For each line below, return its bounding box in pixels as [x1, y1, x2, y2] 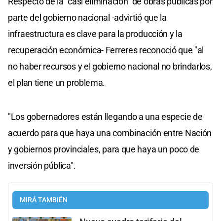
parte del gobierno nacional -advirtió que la [8, 12, 167, 23]
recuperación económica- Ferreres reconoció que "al [8, 45, 204, 56]
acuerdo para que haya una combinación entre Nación [8, 128, 212, 139]
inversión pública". [8, 160, 76, 171]
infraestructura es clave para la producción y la [8, 29, 183, 39]
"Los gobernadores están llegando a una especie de [8, 111, 203, 122]
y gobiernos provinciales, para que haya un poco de [8, 144, 200, 155]
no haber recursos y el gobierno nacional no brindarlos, [8, 61, 212, 72]
